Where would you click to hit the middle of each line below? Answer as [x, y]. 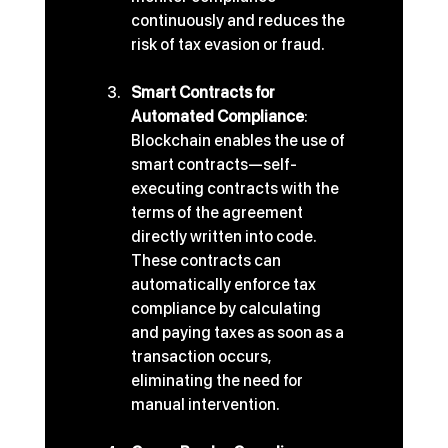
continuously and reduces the [239, 21]
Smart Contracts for [204, 93]
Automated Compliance [217, 117]
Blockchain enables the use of [239, 141]
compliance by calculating [227, 309]
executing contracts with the [236, 189]
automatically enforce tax [224, 285]
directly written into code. [224, 237]
